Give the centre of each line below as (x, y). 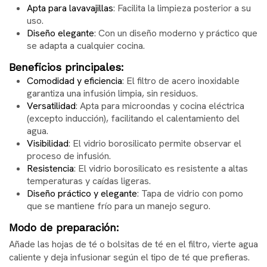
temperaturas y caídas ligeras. (89, 181)
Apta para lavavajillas (70, 8)
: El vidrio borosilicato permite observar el (155, 143)
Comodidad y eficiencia (74, 80)
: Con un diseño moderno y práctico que (176, 33)
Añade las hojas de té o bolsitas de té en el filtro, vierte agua (133, 244)
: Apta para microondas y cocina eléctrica (160, 105)
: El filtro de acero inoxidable (181, 80)
